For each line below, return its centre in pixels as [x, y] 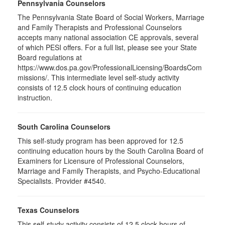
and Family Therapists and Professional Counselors [100, 27]
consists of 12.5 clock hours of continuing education [99, 87]
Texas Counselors [48, 210]
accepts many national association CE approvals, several [108, 37]
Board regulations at [50, 57]
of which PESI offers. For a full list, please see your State [107, 47]
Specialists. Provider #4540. [62, 181]
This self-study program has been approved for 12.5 [100, 141]
